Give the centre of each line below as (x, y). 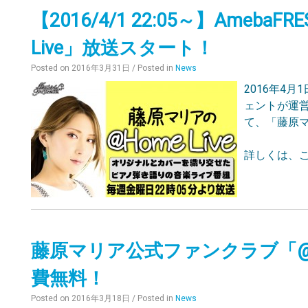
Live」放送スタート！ (123, 48)
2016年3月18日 (101, 298)
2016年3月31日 (101, 68)
